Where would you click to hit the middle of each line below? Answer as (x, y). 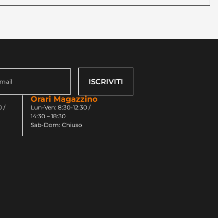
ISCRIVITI (106, 81)
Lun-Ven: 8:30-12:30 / (61, 107)
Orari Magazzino (64, 99)
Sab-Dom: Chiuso (57, 125)
